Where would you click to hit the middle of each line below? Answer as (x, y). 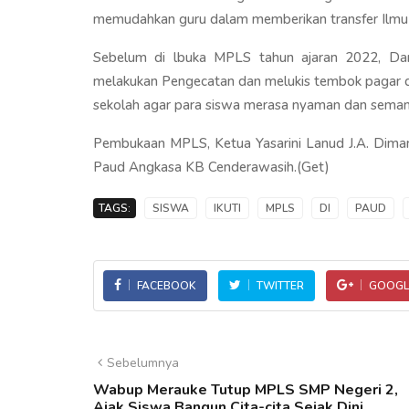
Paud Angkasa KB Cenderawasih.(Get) (211, 167)
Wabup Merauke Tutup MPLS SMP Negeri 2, (246, 389)
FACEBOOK (167, 285)
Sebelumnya (143, 362)
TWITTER (280, 285)
